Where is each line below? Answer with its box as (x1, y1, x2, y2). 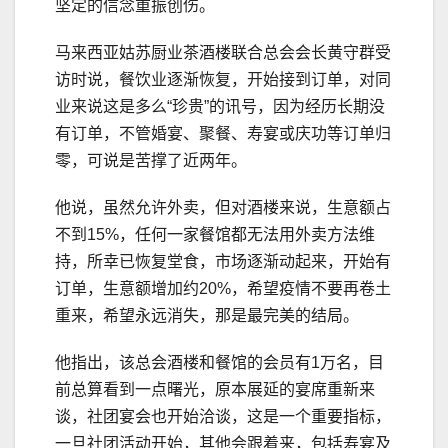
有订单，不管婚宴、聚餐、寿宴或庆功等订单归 (55, 124, 391, 142)
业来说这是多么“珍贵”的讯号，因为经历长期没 (55, 97, 385, 115)
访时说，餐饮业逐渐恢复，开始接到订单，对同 (55, 70, 391, 88)
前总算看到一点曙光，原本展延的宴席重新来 (55, 380, 375, 398)
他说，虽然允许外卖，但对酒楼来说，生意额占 (55, 198, 391, 216)
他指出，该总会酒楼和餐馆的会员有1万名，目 (55, 353, 384, 371)
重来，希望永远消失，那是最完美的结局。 (55, 306, 359, 324)
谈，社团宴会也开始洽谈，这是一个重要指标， (55, 407, 391, 425)
